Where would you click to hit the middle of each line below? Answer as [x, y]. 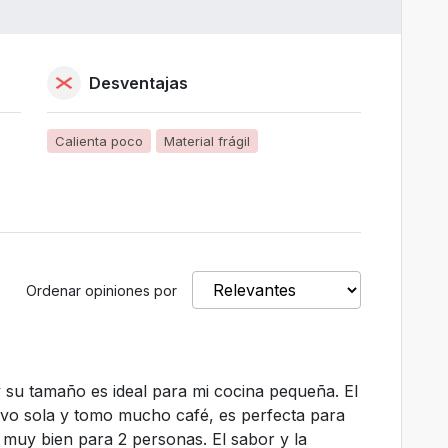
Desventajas [139, 83]
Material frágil [207, 141]
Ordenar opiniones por [101, 290]
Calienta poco [99, 141]
